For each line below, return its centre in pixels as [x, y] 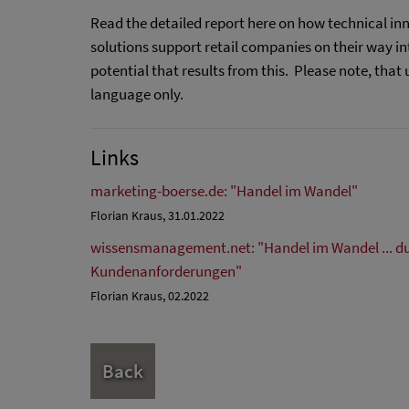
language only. [137, 94]
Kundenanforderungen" [166, 271]
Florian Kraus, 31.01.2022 [157, 216]
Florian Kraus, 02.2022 [150, 296]
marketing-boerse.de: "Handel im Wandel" [224, 191]
